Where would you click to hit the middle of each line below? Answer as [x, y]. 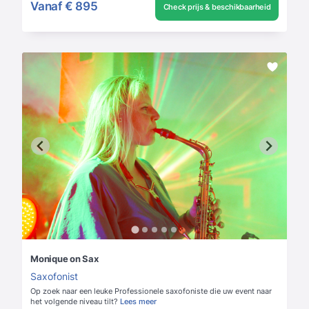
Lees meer [138, 302]
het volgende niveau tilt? [74, 302]
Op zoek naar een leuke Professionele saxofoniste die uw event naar [151, 291]
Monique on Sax [64, 259]
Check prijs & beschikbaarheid [217, 7]
